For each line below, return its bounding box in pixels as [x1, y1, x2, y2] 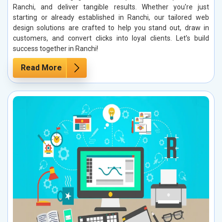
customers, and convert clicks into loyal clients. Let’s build [13, 34, 209, 43]
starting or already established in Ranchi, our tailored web [13, 13, 209, 22]
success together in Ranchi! [13, 45, 98, 53]
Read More [21, 63, 62, 73]
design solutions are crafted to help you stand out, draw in [13, 24, 209, 32]
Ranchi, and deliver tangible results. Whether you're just [13, 3, 209, 11]
